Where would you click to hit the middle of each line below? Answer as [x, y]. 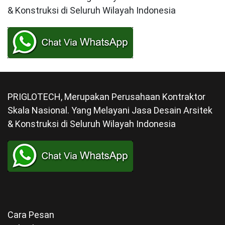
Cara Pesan [31, 214]
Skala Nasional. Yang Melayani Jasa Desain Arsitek [110, 110]
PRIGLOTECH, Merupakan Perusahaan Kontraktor [106, 96]
